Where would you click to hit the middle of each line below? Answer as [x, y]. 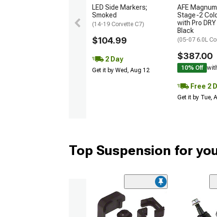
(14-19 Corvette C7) [118, 24]
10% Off [192, 68]
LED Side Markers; [120, 8]
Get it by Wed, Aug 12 [121, 70]
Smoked [104, 15]
